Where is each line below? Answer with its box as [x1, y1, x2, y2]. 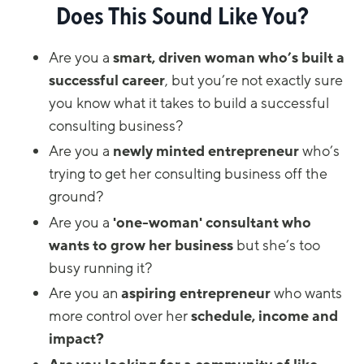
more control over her [49, 306, 191, 327]
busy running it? [49, 258, 152, 278]
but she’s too [233, 235, 320, 255]
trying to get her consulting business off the [49, 164, 327, 184]
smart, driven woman [113, 47, 255, 67]
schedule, [191, 306, 255, 327]
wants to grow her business [49, 235, 233, 255]
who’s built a [258, 47, 344, 67]
